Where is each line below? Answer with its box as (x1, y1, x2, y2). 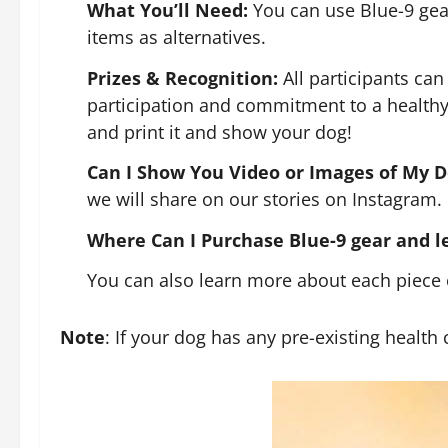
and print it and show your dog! (87, 119, 352, 144)
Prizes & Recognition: (87, 65, 278, 90)
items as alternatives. (87, 25, 266, 49)
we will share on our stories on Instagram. (87, 187, 442, 211)
